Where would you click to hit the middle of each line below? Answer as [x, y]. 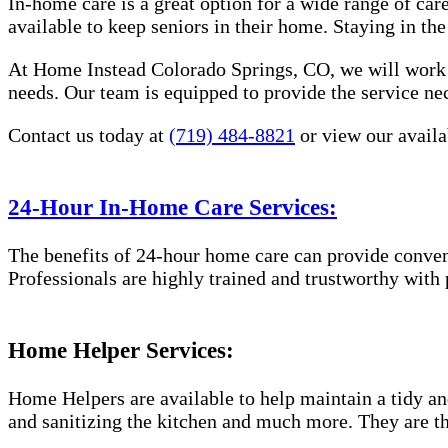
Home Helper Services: [121, 349]
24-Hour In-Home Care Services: [172, 206]
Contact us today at [88, 135]
